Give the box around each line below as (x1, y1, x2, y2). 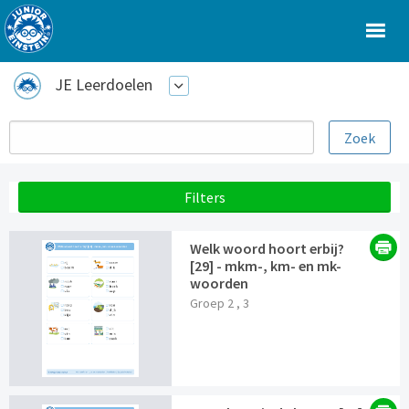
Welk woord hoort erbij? (190, 239, 345, 258)
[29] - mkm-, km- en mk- (190, 257, 342, 276)
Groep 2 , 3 (190, 295, 250, 312)
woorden (190, 274, 249, 293)
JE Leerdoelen (55, 74, 152, 95)
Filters (184, 188, 225, 207)
